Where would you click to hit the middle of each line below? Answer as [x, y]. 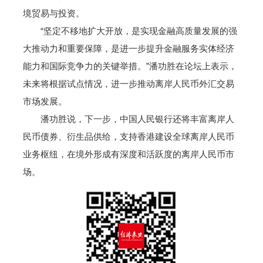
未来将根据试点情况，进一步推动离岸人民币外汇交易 [128, 84]
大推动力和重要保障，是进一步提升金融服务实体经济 [128, 48]
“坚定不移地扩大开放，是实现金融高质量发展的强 [130, 31]
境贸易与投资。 [53, 13]
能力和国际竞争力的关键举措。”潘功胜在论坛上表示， [130, 66]
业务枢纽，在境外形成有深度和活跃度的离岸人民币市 [128, 154]
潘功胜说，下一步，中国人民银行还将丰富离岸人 [128, 119]
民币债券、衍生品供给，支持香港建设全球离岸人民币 [128, 136]
